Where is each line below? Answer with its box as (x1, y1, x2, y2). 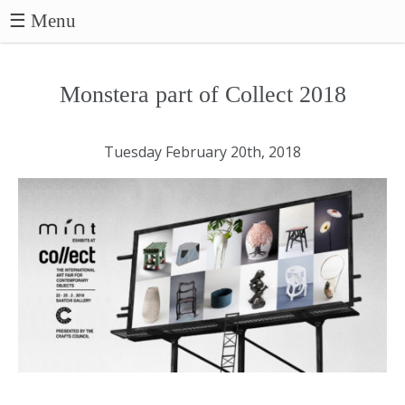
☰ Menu (9, 10, 77, 32)
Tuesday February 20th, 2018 (104, 142, 301, 162)
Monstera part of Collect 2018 (59, 81, 346, 108)
